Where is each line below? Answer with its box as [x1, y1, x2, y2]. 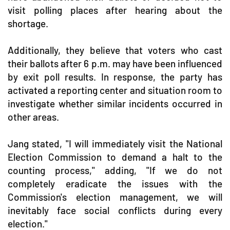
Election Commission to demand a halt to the [8, 150, 222, 163]
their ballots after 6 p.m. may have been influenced [8, 57, 222, 69]
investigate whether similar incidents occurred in [8, 97, 222, 109]
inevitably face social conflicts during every [8, 204, 222, 216]
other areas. [8, 110, 59, 123]
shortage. [8, 17, 48, 29]
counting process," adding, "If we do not [8, 164, 222, 176]
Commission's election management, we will [8, 190, 222, 203]
